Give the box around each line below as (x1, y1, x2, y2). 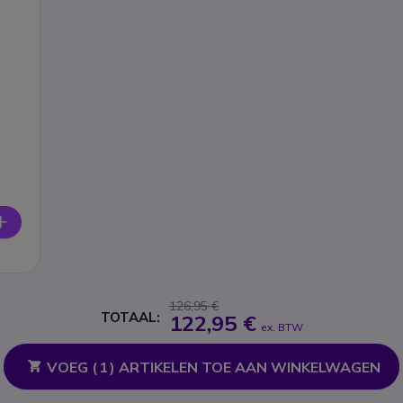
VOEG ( (46, 358, 97, 377)
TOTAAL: (100, 308, 160, 326)
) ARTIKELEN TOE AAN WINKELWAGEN (109, 358, 381, 377)
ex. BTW (260, 320, 303, 335)
